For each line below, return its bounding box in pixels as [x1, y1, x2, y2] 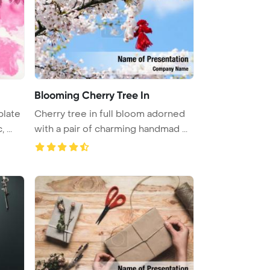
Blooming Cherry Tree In [34, 88, 149, 102]
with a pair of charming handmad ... [34, 122, 187, 135]
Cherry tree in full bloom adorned [34, 107, 185, 120]
